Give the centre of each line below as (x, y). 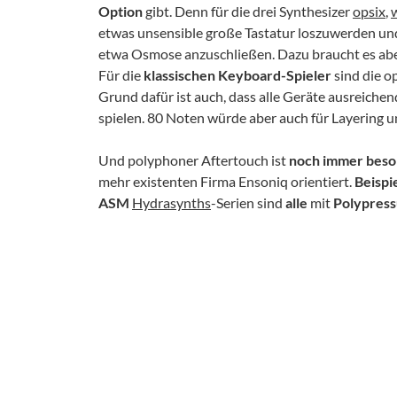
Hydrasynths (171, 202)
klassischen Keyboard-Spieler (237, 74)
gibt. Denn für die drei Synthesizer (248, 11)
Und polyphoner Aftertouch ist (194, 160)
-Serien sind (248, 202)
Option (121, 11)
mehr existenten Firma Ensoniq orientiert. (226, 181)
